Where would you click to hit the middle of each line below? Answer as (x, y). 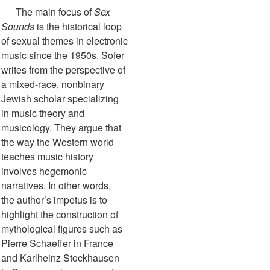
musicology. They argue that (61, 128)
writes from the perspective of (63, 70)
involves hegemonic (44, 171)
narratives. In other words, (57, 186)
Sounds (19, 27)
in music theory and (43, 113)
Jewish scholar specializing (60, 99)
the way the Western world (58, 142)
